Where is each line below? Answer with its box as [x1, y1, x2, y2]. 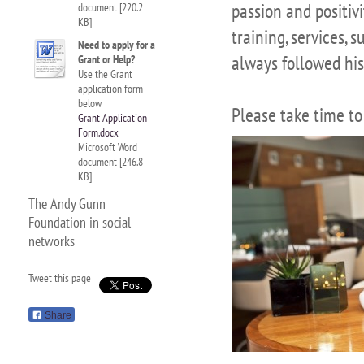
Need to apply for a [78, 37, 155, 52]
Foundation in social [28, 213, 131, 232]
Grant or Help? [78, 52, 135, 67]
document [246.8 [78, 154, 143, 169]
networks [28, 232, 75, 250]
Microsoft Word [78, 140, 137, 154]
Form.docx [78, 125, 119, 140]
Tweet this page [28, 271, 91, 285]
